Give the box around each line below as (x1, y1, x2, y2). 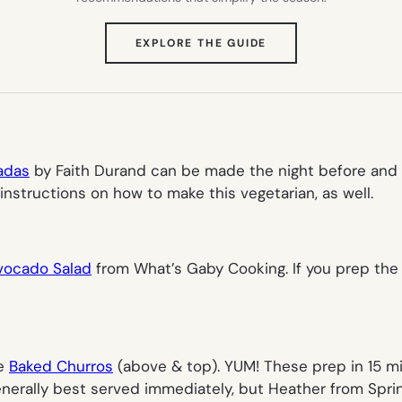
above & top (123, 355, 212, 376)
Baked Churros (9, 355, 113, 376)
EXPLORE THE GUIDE (135, 35, 267, 50)
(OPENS (266, 34, 315, 49)
